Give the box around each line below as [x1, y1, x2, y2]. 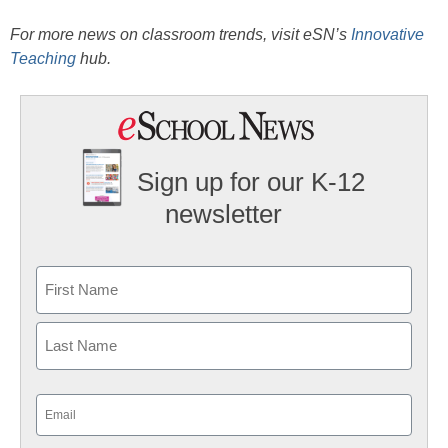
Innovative [351, 26, 424, 44]
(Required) [38, 421, 98, 437]
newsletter [165, 198, 283, 229]
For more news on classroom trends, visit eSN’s [10, 26, 351, 44]
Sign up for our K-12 [137, 167, 366, 198]
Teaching [10, 50, 76, 68]
